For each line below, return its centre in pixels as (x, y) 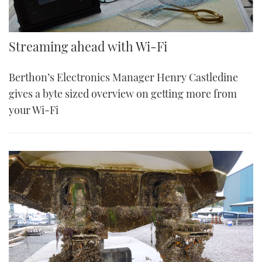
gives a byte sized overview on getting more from (123, 94)
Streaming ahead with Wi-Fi (88, 46)
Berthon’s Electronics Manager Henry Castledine (123, 77)
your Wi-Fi (34, 110)
